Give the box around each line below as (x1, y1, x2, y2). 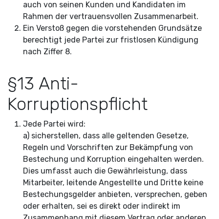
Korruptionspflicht (7, 94, 148, 114)
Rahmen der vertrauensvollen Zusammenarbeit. (23, 12, 200, 21)
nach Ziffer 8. (23, 47, 72, 56)
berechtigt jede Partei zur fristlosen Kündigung (23, 35, 198, 44)
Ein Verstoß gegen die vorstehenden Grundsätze (23, 23, 202, 33)
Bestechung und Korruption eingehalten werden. (23, 154, 204, 164)
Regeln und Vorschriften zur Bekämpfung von (23, 143, 193, 152)
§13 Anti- (7, 73, 79, 94)
